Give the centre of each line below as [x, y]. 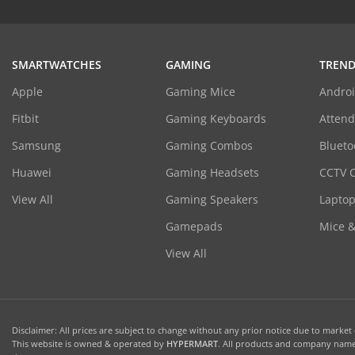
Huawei [32, 172]
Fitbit [25, 118]
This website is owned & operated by [89, 343]
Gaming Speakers [212, 199]
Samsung [36, 145]
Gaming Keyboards [216, 118]
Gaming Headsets [212, 172]
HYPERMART [192, 343]
